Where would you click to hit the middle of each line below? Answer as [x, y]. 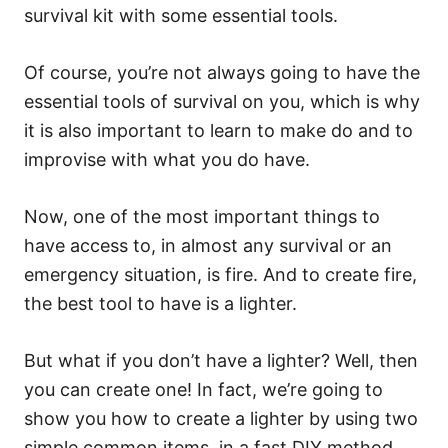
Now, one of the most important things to [202, 216]
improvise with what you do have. [167, 159]
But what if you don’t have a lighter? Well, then [221, 360]
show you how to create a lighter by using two [221, 418]
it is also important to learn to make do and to [218, 130]
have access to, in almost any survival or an [208, 245]
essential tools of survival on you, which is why [222, 101]
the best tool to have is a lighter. [160, 303]
